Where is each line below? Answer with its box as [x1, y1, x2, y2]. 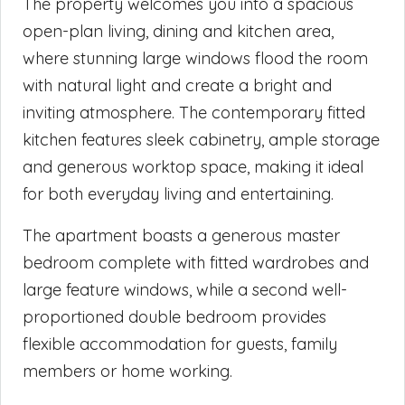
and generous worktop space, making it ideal [23, 155, 363, 177]
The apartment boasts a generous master [23, 224, 340, 246]
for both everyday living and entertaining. [23, 183, 334, 204]
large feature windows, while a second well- [23, 278, 347, 300]
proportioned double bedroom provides [23, 306, 326, 327]
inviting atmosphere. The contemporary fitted [23, 101, 365, 123]
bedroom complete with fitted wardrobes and [23, 251, 369, 273]
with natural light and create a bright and [23, 74, 332, 96]
